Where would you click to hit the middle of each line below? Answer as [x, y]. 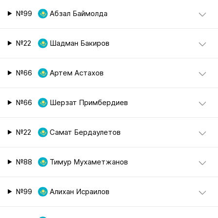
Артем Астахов [76, 73]
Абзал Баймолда [78, 13]
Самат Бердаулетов [85, 132]
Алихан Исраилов [79, 191]
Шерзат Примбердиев [89, 102]
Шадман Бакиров [79, 43]
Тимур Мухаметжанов [89, 162]
